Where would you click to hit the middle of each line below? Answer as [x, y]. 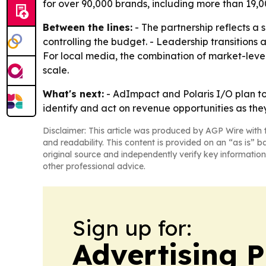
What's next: [73, 94]
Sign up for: [132, 228]
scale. [56, 70]
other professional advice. [94, 166]
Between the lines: [88, 27]
